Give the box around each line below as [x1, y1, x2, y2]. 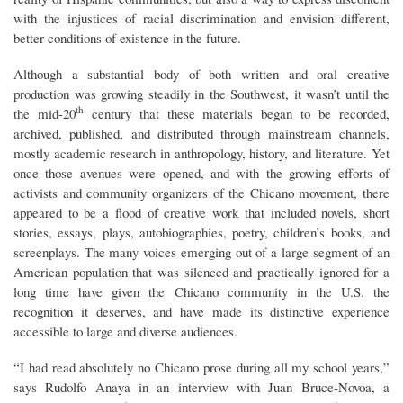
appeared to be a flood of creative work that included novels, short [13, 203, 390, 222]
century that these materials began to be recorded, [83, 104, 390, 123]
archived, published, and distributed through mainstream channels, [13, 124, 390, 143]
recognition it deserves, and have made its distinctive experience [13, 302, 390, 321]
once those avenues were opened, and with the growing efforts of [13, 164, 390, 183]
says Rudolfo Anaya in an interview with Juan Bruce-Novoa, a [13, 378, 390, 397]
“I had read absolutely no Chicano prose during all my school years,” [13, 358, 390, 377]
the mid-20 [13, 104, 76, 123]
